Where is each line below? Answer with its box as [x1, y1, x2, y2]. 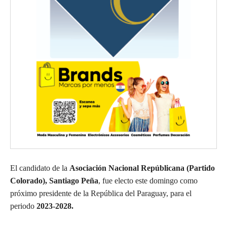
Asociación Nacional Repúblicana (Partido [69, 164, 215, 173]
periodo [10, 202, 36, 211]
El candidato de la [10, 164, 69, 173]
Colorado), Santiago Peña [10, 176, 98, 185]
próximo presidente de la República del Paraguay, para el [10, 189, 192, 198]
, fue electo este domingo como [98, 176, 198, 185]
